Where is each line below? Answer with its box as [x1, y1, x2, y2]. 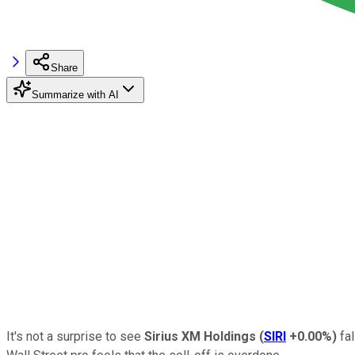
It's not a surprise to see [6, 328, 144, 344]
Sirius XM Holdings [144, 328, 256, 344]
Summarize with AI [32, 88, 119, 101]
